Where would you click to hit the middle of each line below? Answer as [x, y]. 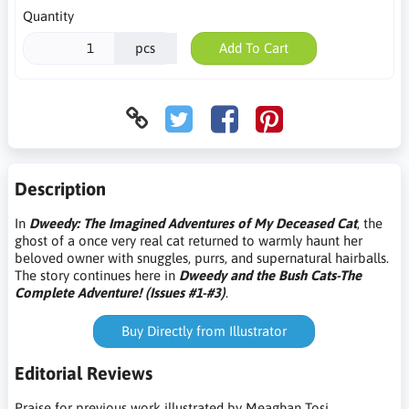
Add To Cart [253, 48]
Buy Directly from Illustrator [204, 331]
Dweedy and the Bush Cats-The [270, 275]
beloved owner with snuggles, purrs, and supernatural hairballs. [202, 257]
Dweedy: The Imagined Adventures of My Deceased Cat [193, 223]
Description [60, 188]
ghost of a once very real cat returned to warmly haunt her [189, 240]
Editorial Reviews [84, 372]
